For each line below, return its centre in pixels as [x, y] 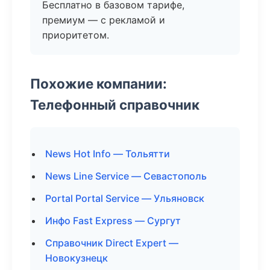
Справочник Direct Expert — [112, 243]
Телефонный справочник [115, 105]
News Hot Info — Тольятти [108, 154]
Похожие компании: [99, 83]
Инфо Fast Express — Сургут [113, 221]
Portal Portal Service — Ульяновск [125, 198]
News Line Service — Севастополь [126, 176]
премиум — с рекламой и [104, 20]
